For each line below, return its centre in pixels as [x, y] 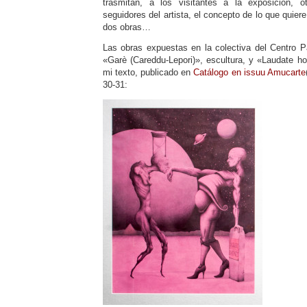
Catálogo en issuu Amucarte [249, 72]
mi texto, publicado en [148, 72]
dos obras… [127, 27]
